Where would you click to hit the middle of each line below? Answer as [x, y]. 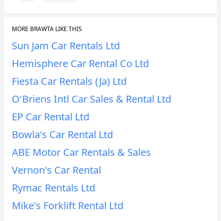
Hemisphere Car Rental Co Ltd [80, 63]
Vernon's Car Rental [56, 170]
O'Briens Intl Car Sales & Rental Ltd [92, 99]
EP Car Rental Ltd [51, 117]
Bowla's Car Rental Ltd [62, 134]
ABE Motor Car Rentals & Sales [81, 152]
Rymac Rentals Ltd [54, 188]
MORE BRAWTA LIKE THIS [47, 29]
